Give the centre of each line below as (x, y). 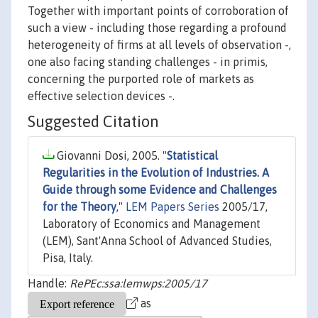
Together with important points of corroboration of (158, 11)
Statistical (192, 156)
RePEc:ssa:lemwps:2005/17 (138, 284)
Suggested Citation (93, 122)
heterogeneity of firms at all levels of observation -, (159, 45)
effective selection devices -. (101, 96)
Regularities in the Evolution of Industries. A (156, 173)
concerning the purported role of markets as (141, 79)
